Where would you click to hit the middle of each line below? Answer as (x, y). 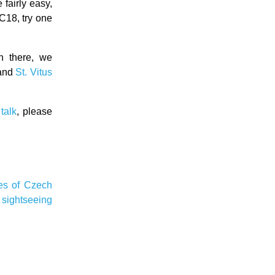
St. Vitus (34, 72)
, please (34, 111)
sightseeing (27, 200)
